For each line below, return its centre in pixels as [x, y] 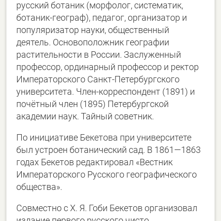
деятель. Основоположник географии [93, 42]
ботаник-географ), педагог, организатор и [102, 18]
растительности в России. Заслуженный [99, 55]
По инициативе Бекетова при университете [104, 138]
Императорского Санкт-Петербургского [98, 79]
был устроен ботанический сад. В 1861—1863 [109, 150]
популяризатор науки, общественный [93, 30]
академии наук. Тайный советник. [85, 116]
